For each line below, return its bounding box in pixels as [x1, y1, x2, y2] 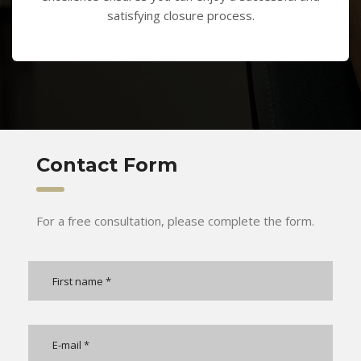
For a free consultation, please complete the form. [36, 213, 314, 229]
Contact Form [36, 153, 177, 176]
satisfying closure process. [106, 7, 255, 23]
